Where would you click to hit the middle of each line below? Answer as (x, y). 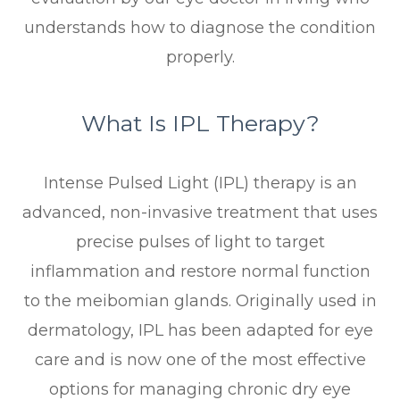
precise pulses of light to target (200, 242)
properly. (200, 58)
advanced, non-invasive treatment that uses (200, 213)
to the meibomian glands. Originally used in (200, 301)
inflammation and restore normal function (200, 272)
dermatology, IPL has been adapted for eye (200, 331)
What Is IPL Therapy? (200, 124)
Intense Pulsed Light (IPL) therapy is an (200, 183)
